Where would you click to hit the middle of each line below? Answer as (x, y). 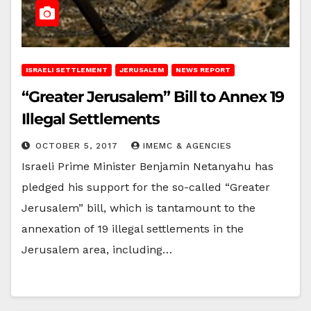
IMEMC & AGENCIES (187, 145)
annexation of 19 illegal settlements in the (133, 228)
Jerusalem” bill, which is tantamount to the (138, 208)
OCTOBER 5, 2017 (78, 145)
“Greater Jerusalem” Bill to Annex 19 (153, 96)
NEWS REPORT (203, 69)
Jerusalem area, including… (97, 249)
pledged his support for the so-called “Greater (146, 187)
